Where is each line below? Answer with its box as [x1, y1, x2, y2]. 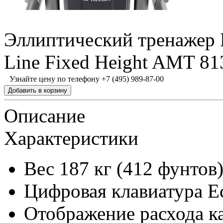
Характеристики [4, 127, 138, 149]
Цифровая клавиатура [24, 180, 203, 202]
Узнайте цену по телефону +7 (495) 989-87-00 [9, 75, 164, 83]
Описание [4, 105, 85, 126]
